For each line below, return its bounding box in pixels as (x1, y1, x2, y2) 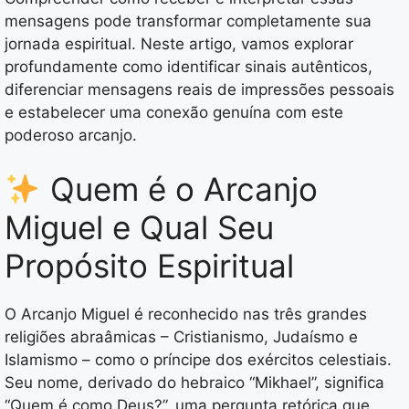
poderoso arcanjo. (5, 125, 137, 144)
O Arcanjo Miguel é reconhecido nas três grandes (5, 305, 367, 324)
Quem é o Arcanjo (40, 170, 318, 209)
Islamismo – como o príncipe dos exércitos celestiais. (5, 351, 392, 370)
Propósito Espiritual (5, 246, 294, 286)
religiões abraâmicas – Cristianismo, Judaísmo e (5, 328, 358, 347)
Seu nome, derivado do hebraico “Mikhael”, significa (5, 373, 384, 393)
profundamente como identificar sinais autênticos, (5, 57, 372, 76)
